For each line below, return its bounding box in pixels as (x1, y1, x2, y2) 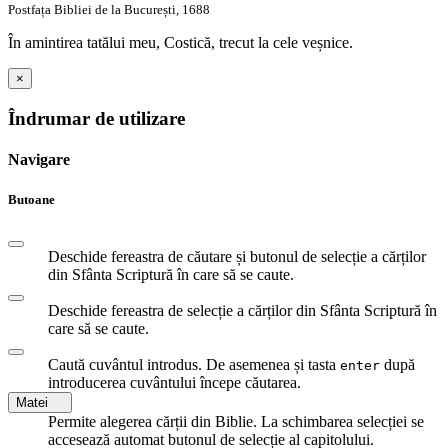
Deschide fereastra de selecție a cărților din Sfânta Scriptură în (48, 301, 437, 319)
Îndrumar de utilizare (8, 108, 185, 130)
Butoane (8, 191, 55, 207)
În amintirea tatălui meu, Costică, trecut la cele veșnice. (8, 34, 353, 52)
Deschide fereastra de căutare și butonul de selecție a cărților (48, 247, 426, 265)
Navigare (8, 151, 70, 169)
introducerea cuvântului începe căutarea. (48, 373, 301, 391)
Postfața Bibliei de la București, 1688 (8, 2, 210, 18)
